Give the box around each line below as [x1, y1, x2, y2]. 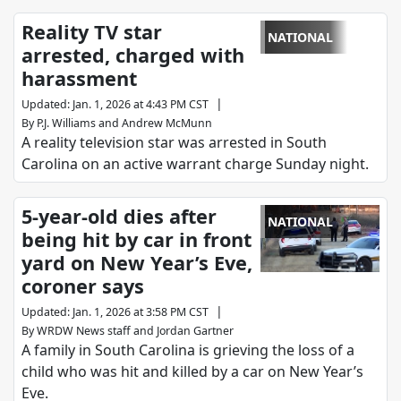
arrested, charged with [21, 42, 244, 69]
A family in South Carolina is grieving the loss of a [21, 340, 354, 361]
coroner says [21, 273, 144, 300]
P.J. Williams [37, 115, 96, 132]
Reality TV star [21, 19, 162, 46]
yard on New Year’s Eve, [21, 250, 252, 277]
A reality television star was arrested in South [21, 132, 327, 153]
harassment [21, 65, 137, 92]
